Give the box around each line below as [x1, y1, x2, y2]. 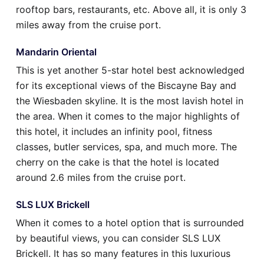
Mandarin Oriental [16, 46, 97, 58]
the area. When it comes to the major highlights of [16, 110, 240, 123]
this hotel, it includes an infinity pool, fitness [16, 126, 212, 138]
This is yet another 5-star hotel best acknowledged [16, 64, 245, 77]
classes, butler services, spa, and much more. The [16, 141, 237, 153]
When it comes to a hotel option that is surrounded [16, 217, 244, 229]
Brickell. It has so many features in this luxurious [16, 247, 230, 260]
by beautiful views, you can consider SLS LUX [16, 232, 220, 245]
